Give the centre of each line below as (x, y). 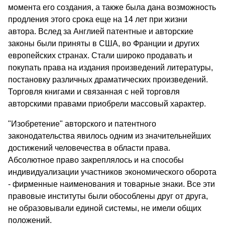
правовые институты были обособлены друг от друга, (108, 196)
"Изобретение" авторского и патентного (82, 124)
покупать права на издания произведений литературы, (110, 68)
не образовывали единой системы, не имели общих (105, 208)
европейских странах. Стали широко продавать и (100, 56)
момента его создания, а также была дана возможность (112, 8)
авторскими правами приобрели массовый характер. (107, 104)
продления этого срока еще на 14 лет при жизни (98, 20)
